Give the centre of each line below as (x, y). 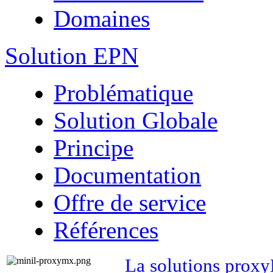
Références (106, 230)
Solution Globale (136, 120)
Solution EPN (72, 56)
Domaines (102, 19)
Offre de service (130, 203)
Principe (94, 148)
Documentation (127, 175)
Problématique (123, 93)
